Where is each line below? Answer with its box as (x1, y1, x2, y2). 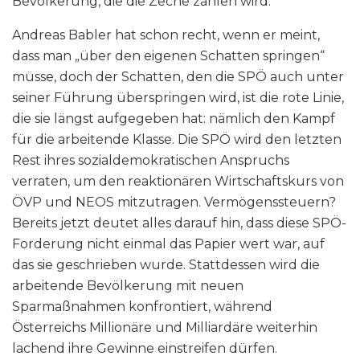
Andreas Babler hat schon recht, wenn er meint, (12, 27, 320, 43)
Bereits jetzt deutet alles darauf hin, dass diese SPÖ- (12, 215, 346, 231)
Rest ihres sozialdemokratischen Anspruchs (12, 153, 289, 169)
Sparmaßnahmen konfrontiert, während (12, 299, 272, 315)
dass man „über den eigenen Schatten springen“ (12, 48, 325, 64)
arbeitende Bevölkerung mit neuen (12, 278, 243, 294)
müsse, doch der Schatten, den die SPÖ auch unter (12, 69, 344, 85)
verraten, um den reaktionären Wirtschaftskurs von (12, 174, 344, 190)
